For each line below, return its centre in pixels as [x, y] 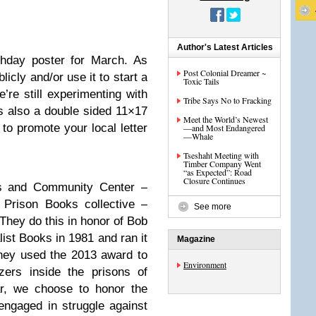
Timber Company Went [222, 164]
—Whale [198, 136]
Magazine [196, 239]
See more [213, 207]
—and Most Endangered [224, 128]
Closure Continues [214, 181]
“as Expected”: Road [218, 172]
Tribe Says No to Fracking [227, 100]
